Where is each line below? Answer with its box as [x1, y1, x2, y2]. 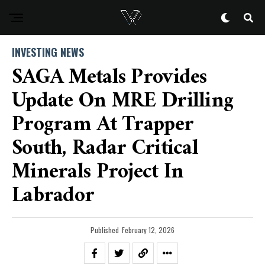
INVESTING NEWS [12, 44, 84, 60]
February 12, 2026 [122, 225, 174, 235]
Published [91, 225, 119, 235]
